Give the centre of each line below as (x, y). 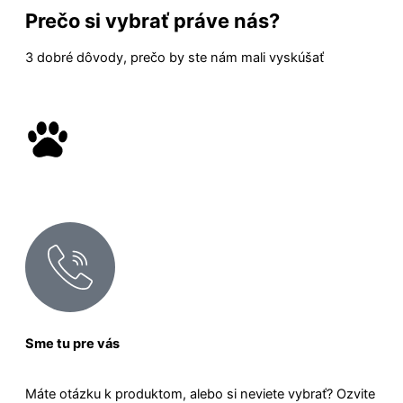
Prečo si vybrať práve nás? (152, 20)
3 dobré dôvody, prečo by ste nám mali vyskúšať (175, 57)
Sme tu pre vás (72, 344)
